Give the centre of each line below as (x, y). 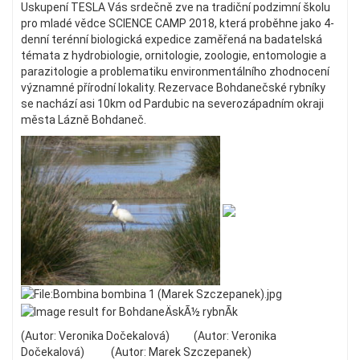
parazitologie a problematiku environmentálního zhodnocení (175, 72)
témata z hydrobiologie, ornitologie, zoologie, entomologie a (174, 55)
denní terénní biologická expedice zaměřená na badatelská (172, 39)
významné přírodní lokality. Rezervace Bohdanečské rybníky (173, 88)
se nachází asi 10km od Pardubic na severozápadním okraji (172, 104)
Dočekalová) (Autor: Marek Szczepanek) (136, 352)
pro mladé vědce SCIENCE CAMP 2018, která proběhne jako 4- (178, 23)
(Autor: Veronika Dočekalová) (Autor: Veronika (149, 335)
